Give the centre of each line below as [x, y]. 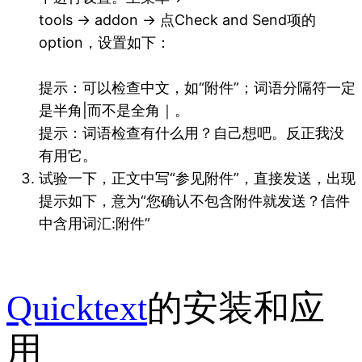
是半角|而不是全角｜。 [114, 111]
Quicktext [77, 308]
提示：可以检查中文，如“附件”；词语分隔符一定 [197, 88]
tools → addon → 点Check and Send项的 [177, 20]
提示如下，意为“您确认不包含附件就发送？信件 [194, 201]
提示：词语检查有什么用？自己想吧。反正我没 [192, 133]
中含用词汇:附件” [95, 224]
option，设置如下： [105, 43]
